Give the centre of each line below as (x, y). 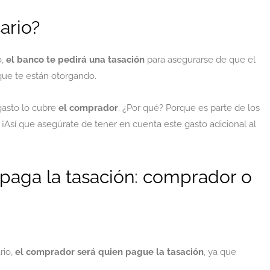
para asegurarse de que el (200, 60)
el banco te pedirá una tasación (75, 60)
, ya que (220, 252)
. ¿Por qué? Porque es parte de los (189, 108)
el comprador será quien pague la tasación (109, 252)
